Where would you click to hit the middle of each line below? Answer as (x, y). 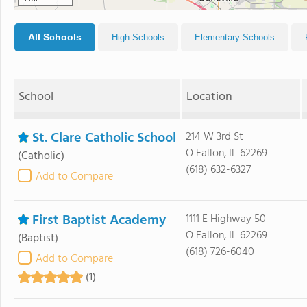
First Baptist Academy (99, 221)
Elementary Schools (235, 37)
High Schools (138, 37)
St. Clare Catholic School (104, 138)
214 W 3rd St (214, 137)
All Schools (55, 37)
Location (209, 97)
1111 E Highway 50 (225, 219)
